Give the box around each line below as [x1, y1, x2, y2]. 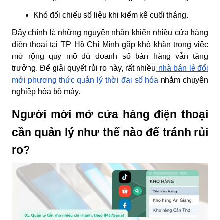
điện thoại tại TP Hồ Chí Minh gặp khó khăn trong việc [12, 40, 208, 49]
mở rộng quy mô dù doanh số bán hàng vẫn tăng [12, 52, 208, 60]
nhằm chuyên [158, 75, 209, 84]
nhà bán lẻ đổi [158, 63, 209, 72]
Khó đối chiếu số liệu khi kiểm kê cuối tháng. [33, 10, 188, 19]
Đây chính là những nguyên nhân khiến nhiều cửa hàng [12, 28, 208, 37]
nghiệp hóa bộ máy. [12, 87, 80, 96]
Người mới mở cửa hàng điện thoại [12, 108, 208, 121]
